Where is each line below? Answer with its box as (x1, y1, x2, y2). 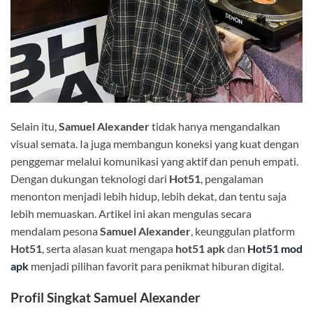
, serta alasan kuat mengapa (42, 241, 175, 255)
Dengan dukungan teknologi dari (10, 171, 169, 185)
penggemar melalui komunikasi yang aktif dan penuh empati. (10, 154, 298, 168)
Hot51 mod (247, 241, 303, 255)
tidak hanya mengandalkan (150, 119, 280, 133)
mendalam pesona (10, 224, 100, 238)
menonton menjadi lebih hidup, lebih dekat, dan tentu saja (10, 189, 286, 203)
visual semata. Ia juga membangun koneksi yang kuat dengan (10, 136, 299, 150)
